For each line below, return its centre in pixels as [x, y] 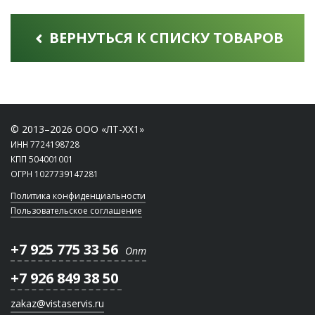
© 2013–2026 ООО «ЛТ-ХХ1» [77, 129]
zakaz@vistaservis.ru [57, 303]
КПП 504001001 [42, 159]
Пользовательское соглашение [76, 211]
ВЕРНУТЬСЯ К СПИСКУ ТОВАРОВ [165, 38]
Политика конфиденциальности [78, 196]
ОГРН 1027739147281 [54, 174]
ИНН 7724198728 [45, 144]
